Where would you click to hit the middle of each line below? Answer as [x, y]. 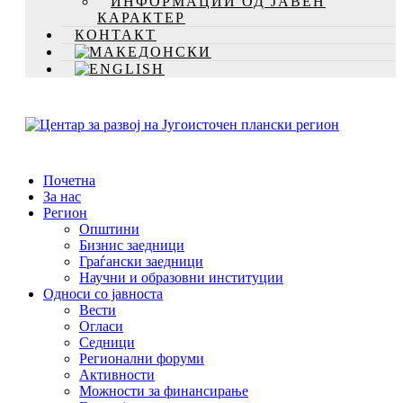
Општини [109, 228]
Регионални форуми [142, 358]
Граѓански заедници [141, 261]
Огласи [101, 326]
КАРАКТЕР [141, 17]
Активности [117, 374]
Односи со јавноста [103, 293]
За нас [62, 196]
